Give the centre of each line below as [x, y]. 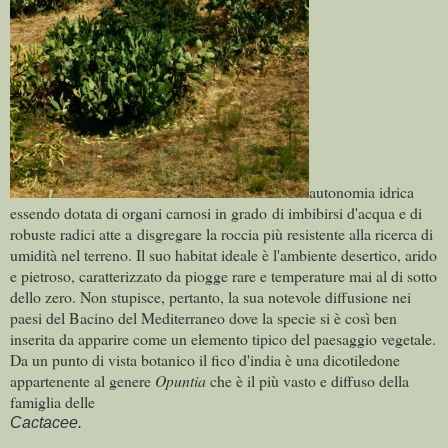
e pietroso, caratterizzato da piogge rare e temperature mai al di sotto [223, 275]
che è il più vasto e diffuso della [309, 380]
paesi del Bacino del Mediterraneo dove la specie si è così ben [203, 317]
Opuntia [182, 380]
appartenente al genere [82, 380]
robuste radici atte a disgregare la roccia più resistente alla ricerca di [221, 233]
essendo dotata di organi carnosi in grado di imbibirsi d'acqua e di [216, 212]
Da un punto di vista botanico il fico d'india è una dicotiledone [205, 359]
